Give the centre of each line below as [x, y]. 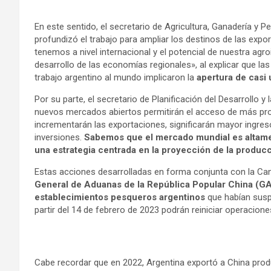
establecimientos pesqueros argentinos [120, 198]
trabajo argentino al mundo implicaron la [116, 78]
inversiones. [59, 138]
